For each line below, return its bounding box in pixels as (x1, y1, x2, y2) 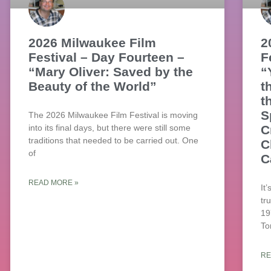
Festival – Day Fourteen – (28, 50, 185, 65)
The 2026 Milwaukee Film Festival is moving (28, 110, 198, 120)
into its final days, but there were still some (28, 123, 191, 133)
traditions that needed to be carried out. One (28, 135, 199, 146)
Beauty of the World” (28, 79, 157, 94)
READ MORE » (28, 178, 79, 188)
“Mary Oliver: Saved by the (28, 65, 194, 79)
